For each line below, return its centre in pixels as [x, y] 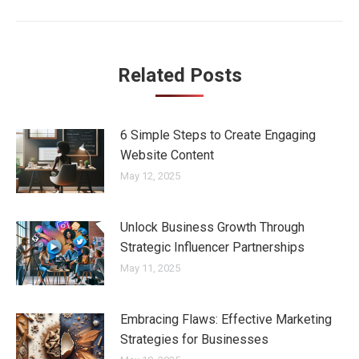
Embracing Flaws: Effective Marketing [226, 319]
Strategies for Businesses [194, 339]
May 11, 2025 [150, 268]
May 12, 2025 [150, 176]
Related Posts [179, 75]
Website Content [167, 155]
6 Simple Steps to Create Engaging [218, 135]
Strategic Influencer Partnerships [212, 247]
